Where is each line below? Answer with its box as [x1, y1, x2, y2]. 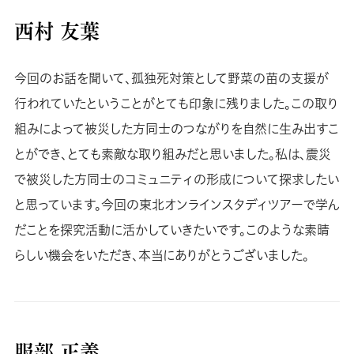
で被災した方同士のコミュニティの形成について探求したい [13, 169, 339, 189]
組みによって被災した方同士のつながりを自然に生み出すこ [13, 119, 339, 138]
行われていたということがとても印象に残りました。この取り [13, 93, 338, 113]
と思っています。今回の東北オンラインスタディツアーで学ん [13, 194, 340, 214]
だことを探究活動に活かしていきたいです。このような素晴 [13, 220, 330, 239]
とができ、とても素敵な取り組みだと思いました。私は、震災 [13, 144, 331, 164]
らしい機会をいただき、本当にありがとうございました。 [13, 245, 309, 265]
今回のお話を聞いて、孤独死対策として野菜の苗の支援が [13, 68, 329, 88]
